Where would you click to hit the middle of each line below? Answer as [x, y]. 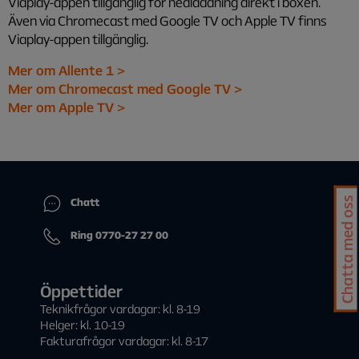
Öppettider [81, 291]
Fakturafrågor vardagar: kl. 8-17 [124, 341]
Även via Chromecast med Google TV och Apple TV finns [167, 20]
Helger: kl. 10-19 [83, 325]
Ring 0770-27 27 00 [119, 235]
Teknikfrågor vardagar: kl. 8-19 [120, 309]
